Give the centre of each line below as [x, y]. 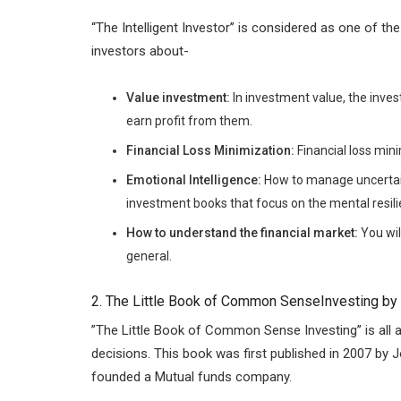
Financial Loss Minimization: [210, 151]
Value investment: [178, 98]
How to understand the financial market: [242, 233]
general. [149, 256]
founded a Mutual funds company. [192, 377]
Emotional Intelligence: [193, 180]
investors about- [140, 51]
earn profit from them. [189, 121]
